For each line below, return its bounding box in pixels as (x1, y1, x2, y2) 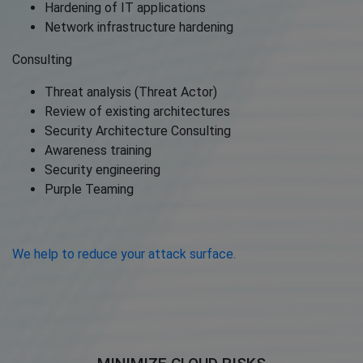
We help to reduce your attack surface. (12, 246, 236, 262)
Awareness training (45, 142, 152, 158)
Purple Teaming (45, 181, 134, 197)
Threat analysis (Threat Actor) (45, 83, 217, 100)
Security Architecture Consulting (45, 122, 231, 139)
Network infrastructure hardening (45, 19, 233, 35)
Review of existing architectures (45, 103, 230, 119)
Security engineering (45, 161, 160, 177)
